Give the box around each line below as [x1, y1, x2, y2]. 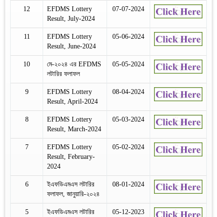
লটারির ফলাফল [47, 70, 80, 77]
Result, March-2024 [47, 125, 101, 133]
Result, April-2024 [47, 97, 98, 105]
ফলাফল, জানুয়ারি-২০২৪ [47, 190, 100, 198]
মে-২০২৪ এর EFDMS [47, 60, 101, 68]
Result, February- [47, 153, 95, 160]
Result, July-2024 [47, 15, 95, 22]
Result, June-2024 [47, 42, 96, 50]
